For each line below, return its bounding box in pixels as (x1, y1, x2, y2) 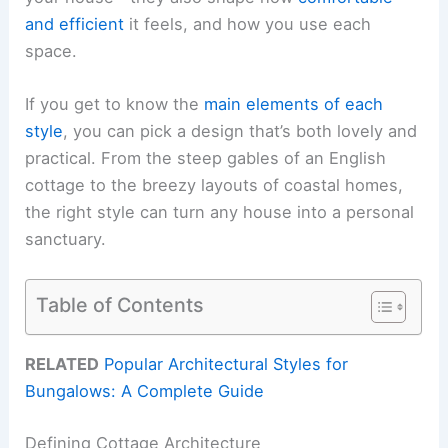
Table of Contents (36, 292, 205, 317)
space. (25, 40, 78, 61)
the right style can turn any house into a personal (25, 201, 415, 222)
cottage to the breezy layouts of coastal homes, (25, 174, 404, 195)
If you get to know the (25, 93, 205, 114)
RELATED (25, 354, 100, 375)
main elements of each (204, 93, 384, 114)
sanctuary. (25, 228, 107, 249)
